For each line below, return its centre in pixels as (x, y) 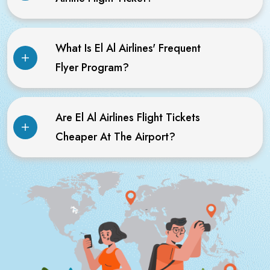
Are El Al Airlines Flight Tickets (128, 117)
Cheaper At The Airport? (115, 137)
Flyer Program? (92, 67)
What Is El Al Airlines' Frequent (128, 48)
